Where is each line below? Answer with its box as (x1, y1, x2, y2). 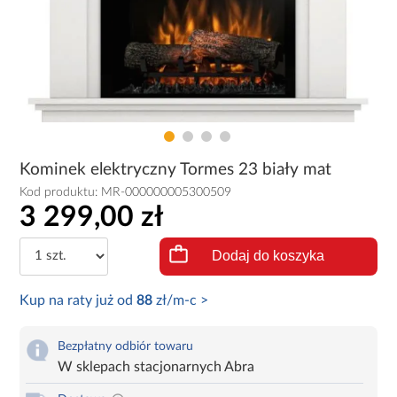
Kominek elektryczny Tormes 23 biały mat (19, 161, 332, 178)
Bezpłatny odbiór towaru (58, 339, 194, 353)
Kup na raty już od (19, 292, 137, 307)
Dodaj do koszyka (212, 248, 325, 264)
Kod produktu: (19, 186, 102, 198)
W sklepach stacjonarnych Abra (58, 359, 255, 374)
